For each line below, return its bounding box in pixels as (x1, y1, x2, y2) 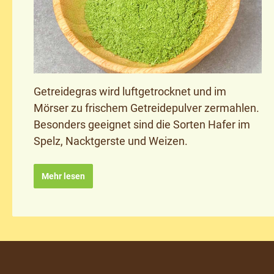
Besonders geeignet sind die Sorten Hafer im (34, 117, 250, 131)
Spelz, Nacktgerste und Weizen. (34, 134, 188, 147)
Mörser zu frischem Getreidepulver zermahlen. (34, 101, 259, 114)
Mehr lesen (42, 171, 85, 181)
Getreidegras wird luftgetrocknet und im (34, 84, 226, 98)
